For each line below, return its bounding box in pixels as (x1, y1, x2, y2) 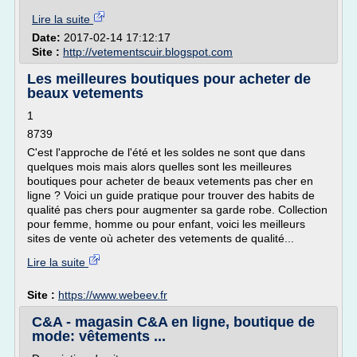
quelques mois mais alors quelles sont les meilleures (27, 160, 292, 173)
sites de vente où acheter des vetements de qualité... (27, 232, 294, 245)
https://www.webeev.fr (58, 288, 167, 301)
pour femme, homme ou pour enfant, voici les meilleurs (27, 218, 305, 230)
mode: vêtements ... (32, 328, 166, 344)
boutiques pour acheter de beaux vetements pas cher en (27, 175, 313, 187)
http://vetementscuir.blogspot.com (63, 45, 233, 58)
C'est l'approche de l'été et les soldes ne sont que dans (27, 146, 305, 159)
